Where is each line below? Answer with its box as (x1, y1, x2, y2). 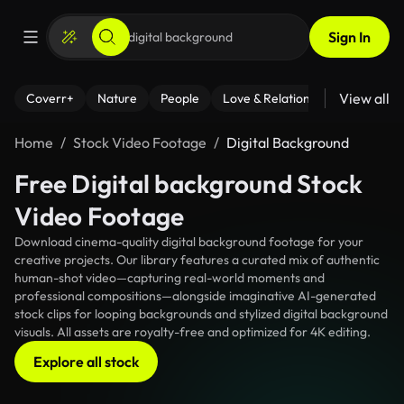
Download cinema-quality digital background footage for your (14, 234, 363, 250)
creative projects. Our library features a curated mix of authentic (14, 252, 380, 268)
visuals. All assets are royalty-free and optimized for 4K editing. (14, 324, 371, 340)
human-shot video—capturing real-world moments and (14, 270, 325, 286)
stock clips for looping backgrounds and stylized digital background (14, 306, 388, 322)
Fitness (362, 90, 401, 106)
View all (339, 89, 390, 107)
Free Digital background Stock (14, 168, 363, 199)
